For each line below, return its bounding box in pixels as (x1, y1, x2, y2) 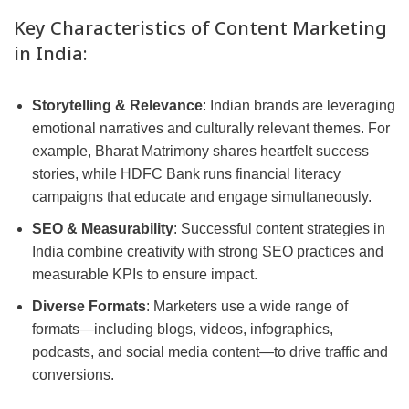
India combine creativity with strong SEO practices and (32, 244, 383, 260)
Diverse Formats (32, 299, 146, 315)
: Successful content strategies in (173, 221, 385, 237)
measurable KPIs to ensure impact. (32, 267, 257, 283)
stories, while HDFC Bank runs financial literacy (32, 166, 341, 183)
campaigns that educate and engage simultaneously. (32, 189, 372, 205)
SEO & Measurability (32, 221, 173, 237)
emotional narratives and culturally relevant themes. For (32, 121, 390, 137)
